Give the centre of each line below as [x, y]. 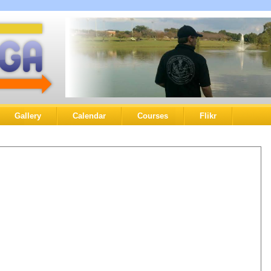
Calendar [89, 116]
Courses [153, 116]
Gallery [28, 116]
